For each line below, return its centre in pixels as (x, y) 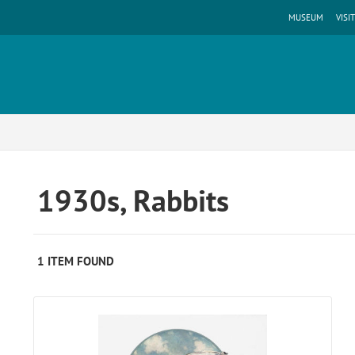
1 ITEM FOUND (76, 261)
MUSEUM (306, 17)
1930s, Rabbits (134, 200)
